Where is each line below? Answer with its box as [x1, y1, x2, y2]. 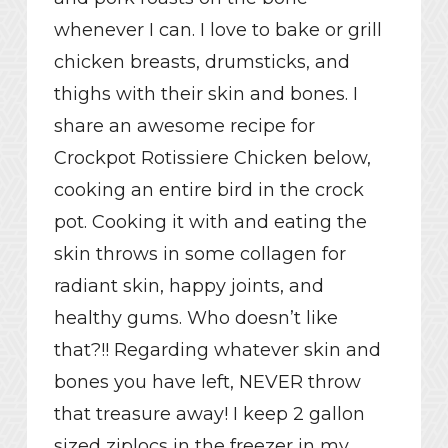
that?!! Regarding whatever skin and [53, 339, 381, 362]
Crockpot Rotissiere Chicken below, [53, 147, 371, 170]
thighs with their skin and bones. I [53, 83, 358, 106]
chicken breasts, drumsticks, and [53, 51, 350, 74]
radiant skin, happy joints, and [53, 275, 324, 298]
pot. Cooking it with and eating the [53, 211, 367, 234]
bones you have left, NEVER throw [53, 371, 361, 394]
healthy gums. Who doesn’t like [53, 307, 338, 330]
